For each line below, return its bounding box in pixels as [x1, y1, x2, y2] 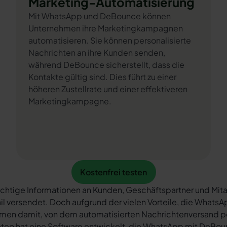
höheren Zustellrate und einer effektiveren [28, 84, 187, 94]
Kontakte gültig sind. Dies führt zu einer [28, 71, 176, 82]
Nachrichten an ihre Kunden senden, [28, 47, 165, 58]
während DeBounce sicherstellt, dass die [28, 59, 184, 70]
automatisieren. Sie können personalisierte [28, 35, 191, 46]
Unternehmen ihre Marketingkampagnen [28, 23, 183, 33]
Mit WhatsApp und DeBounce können [28, 11, 171, 21]
